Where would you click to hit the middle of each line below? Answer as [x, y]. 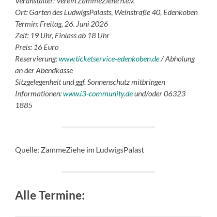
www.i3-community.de [98, 93]
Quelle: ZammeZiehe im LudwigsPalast [80, 150]
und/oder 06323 [159, 93]
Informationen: [39, 93]
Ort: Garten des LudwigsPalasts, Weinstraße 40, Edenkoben [107, 12]
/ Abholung [177, 59]
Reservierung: [37, 59]
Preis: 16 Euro [37, 47]
